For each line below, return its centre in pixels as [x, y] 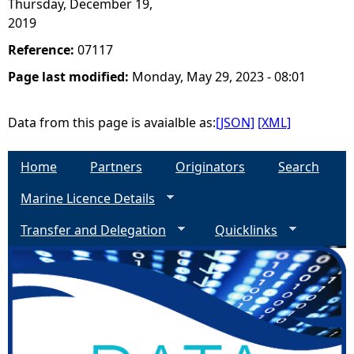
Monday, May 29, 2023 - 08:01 [219, 77]
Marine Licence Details [88, 198]
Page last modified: [70, 77]
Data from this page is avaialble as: [112, 122]
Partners [116, 167]
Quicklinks [246, 230]
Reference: [43, 50]
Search [299, 167]
